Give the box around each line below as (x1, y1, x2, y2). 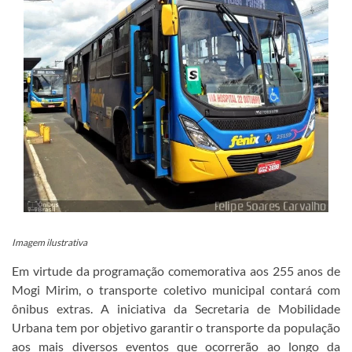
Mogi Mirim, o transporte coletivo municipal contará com (12, 282, 340, 298)
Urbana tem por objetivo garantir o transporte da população (12, 320, 340, 335)
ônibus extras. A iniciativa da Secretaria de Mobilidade (12, 301, 340, 317)
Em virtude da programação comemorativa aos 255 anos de (12, 263, 340, 279)
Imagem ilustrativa (12, 236, 87, 249)
